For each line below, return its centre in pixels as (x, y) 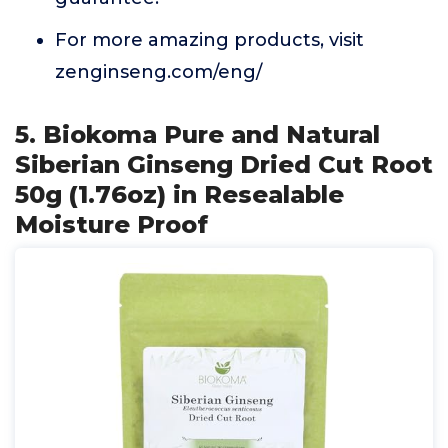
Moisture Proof (111, 224)
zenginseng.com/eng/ (158, 72)
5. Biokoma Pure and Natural (197, 134)
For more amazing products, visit (209, 40)
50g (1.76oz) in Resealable (179, 194)
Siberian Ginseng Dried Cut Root (224, 164)
